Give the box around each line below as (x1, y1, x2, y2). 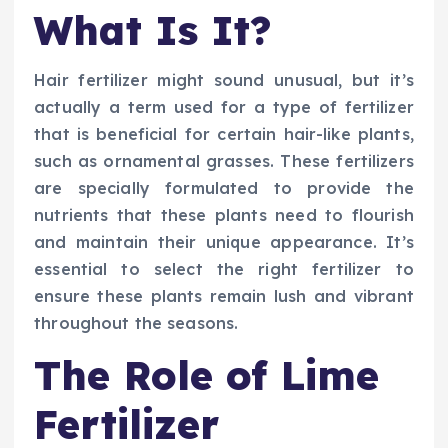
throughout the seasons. (34, 313, 239, 334)
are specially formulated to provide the (34, 178, 414, 199)
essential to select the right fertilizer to (34, 259, 414, 280)
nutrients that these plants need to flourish (34, 205, 414, 226)
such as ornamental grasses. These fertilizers (34, 151, 414, 172)
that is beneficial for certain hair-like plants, (34, 124, 414, 145)
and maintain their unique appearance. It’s (34, 232, 414, 253)
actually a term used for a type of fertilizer (34, 97, 414, 118)
